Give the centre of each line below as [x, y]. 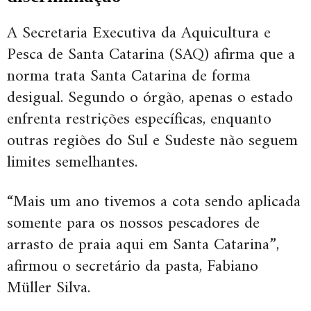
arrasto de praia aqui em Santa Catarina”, [143, 245]
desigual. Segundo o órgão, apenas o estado [150, 98]
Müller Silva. [49, 288]
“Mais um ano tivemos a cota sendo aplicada [154, 202]
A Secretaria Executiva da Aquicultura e [139, 34]
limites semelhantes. [72, 163]
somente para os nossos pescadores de [133, 224]
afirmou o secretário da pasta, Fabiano [133, 267]
